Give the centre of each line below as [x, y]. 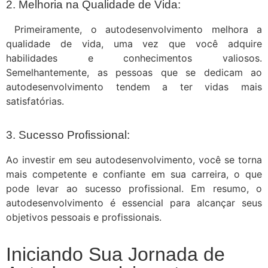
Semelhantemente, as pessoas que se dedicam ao [134, 73]
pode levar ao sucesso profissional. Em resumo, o [134, 188]
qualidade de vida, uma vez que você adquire [134, 44]
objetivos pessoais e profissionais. [84, 217]
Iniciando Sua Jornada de [115, 254]
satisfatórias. [35, 101]
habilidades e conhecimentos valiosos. [134, 58]
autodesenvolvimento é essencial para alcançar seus [134, 202]
